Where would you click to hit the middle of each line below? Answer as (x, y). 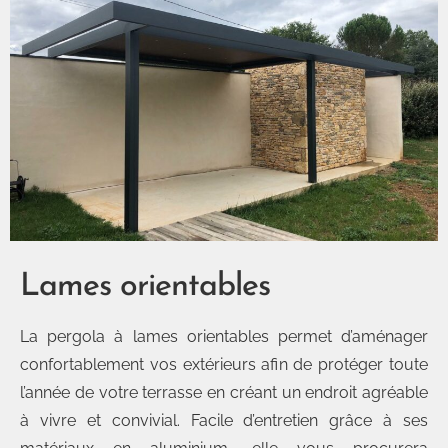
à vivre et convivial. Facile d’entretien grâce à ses (224, 420)
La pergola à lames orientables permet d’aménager (224, 336)
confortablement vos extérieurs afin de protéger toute (224, 364)
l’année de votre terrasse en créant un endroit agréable (224, 392)
